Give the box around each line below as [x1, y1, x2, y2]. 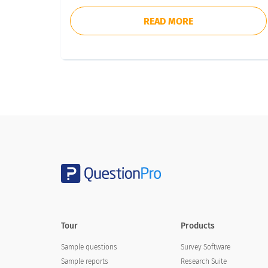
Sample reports [61, 257, 108, 266]
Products [180, 221, 215, 231]
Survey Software [180, 243, 230, 251]
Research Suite [180, 257, 227, 266]
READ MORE [144, 16, 194, 27]
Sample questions [61, 243, 117, 251]
